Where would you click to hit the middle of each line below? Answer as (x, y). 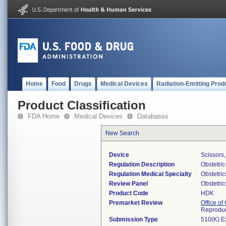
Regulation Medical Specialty (150, 174)
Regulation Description (142, 164)
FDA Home (44, 116)
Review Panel (128, 184)
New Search (122, 133)
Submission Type (133, 219)
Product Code (129, 193)
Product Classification (82, 105)
